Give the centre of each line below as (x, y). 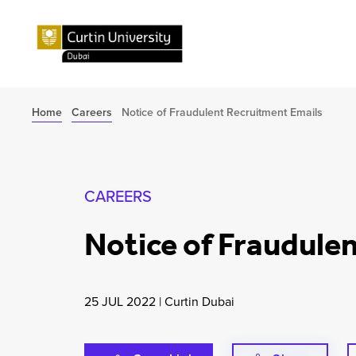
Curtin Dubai (200, 302)
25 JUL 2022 (120, 302)
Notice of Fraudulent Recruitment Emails (222, 112)
